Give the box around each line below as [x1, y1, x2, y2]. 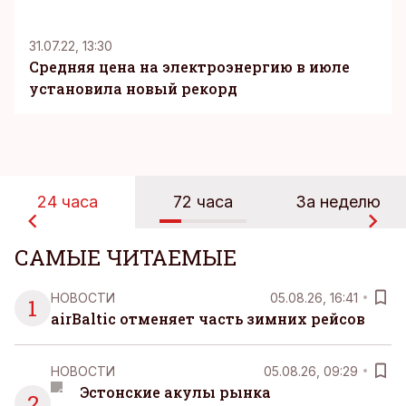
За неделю [295, 192, 382, 212]
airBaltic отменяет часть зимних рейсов [51, 309, 365, 329]
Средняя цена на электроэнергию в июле [29, 57, 350, 77]
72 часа [172, 192, 233, 212]
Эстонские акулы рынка [79, 382, 271, 402]
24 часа [37, 192, 99, 212]
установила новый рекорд [29, 79, 237, 99]
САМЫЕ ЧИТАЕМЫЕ [14, 243, 237, 273]
